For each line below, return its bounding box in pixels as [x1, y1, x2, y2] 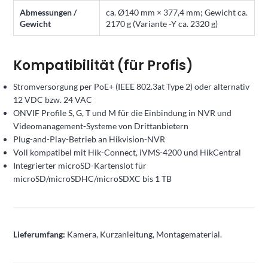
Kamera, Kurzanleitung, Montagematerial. [65, 229, 222, 239]
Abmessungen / [20, 7, 77, 18]
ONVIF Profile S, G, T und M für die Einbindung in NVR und [13, 107, 232, 118]
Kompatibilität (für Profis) [13, 56, 193, 75]
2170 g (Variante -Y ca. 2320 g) [106, 19, 218, 29]
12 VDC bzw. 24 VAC [13, 94, 92, 105]
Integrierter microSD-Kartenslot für [13, 160, 147, 170]
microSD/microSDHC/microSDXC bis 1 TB [13, 173, 172, 184]
